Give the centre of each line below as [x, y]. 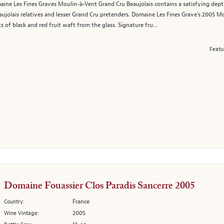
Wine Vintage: [21, 213]
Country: [14, 201]
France [81, 201]
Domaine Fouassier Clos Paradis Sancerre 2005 [99, 186]
